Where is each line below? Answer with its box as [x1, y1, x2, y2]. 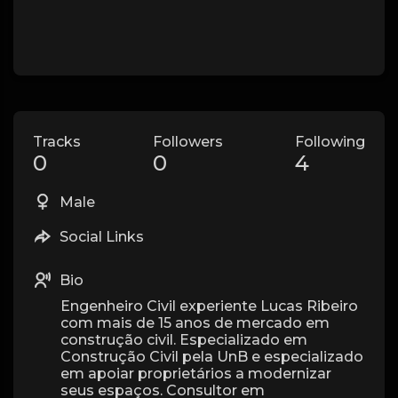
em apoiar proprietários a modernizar [60, 365, 331, 382]
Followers [153, 133, 223, 150]
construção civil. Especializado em [60, 331, 307, 348]
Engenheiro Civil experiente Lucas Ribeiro [60, 298, 358, 314]
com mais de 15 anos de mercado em [60, 314, 330, 331]
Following [295, 133, 365, 150]
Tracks [33, 133, 81, 150]
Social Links [56, 228, 144, 245]
